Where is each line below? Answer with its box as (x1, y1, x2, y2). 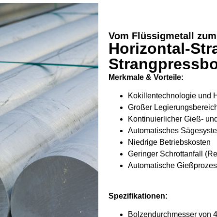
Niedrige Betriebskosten (128, 138, 211, 147)
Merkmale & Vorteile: (108, 73, 184, 82)
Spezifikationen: (108, 191, 170, 200)
